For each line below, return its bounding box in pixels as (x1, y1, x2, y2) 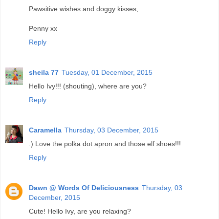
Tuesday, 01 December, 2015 (62, 68, 153, 77)
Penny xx (29, 24, 57, 33)
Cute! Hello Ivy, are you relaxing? (29, 207, 131, 215)
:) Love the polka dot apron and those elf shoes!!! (29, 140, 181, 148)
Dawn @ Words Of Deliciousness (29, 183, 139, 192)
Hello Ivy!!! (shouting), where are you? (29, 82, 147, 90)
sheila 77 (29, 68, 59, 77)
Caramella (29, 126, 62, 134)
